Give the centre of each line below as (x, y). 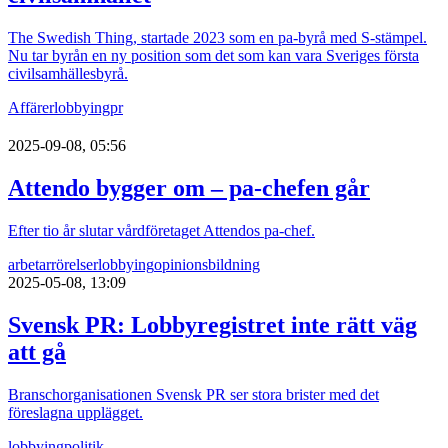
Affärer (31, 108)
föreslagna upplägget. (75, 412)
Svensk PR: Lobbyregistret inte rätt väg (212, 325)
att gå (37, 352)
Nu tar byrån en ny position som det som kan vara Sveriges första (213, 56)
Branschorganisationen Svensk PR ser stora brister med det (193, 394)
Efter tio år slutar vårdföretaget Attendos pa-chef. (161, 231)
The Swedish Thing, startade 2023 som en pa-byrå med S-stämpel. (217, 38)
